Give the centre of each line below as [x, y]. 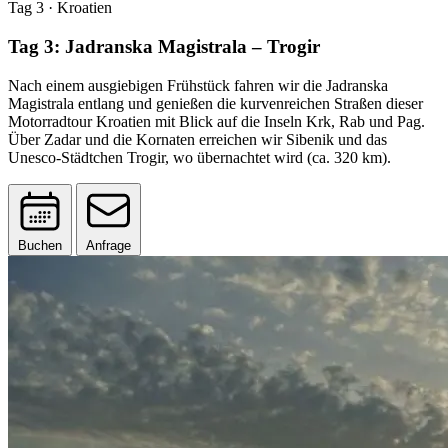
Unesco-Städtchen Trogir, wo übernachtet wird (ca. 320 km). [199, 157]
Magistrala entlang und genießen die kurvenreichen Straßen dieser [215, 103]
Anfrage [108, 245]
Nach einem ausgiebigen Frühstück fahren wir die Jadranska [198, 85]
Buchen [40, 245]
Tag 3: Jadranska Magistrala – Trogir [164, 46]
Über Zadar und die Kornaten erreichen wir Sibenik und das [197, 139]
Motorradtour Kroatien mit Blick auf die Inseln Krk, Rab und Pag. [216, 121]
